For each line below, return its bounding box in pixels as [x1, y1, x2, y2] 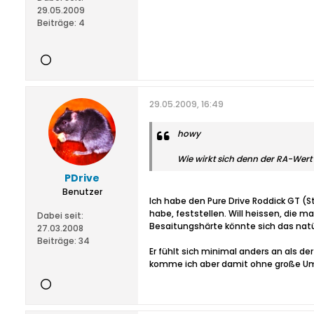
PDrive [64, 171, 100, 185]
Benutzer [62, 186, 102, 198]
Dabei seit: [37, 210, 83, 221]
